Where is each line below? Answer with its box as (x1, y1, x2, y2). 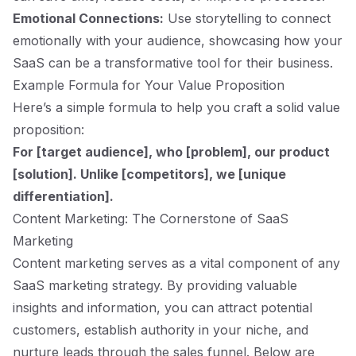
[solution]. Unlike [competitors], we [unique (13, 166, 286, 182)
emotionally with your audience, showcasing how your (13, 33, 342, 48)
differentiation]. (13, 188, 114, 204)
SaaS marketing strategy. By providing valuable (13, 277, 297, 293)
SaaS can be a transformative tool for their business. (13, 55, 333, 71)
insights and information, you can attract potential (13, 300, 312, 315)
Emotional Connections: (13, 10, 164, 26)
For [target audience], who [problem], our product (13, 144, 330, 160)
